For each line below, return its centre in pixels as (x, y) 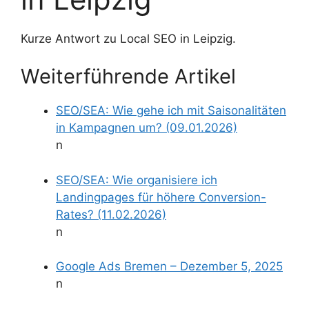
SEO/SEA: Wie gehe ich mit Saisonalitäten (171, 110)
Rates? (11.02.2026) (111, 214)
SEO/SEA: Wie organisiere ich (137, 180)
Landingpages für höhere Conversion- (161, 197)
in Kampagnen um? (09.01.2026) (147, 128)
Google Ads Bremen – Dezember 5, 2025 (169, 266)
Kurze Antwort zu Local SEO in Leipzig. (128, 38)
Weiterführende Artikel (128, 76)
